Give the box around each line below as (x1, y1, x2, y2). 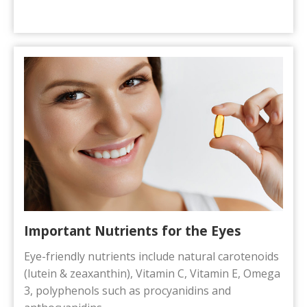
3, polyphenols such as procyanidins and (24, 283, 231, 299)
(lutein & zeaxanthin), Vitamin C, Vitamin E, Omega (24, 266, 280, 282)
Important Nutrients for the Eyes (24, 222, 241, 241)
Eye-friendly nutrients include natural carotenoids (24, 249, 279, 265)
